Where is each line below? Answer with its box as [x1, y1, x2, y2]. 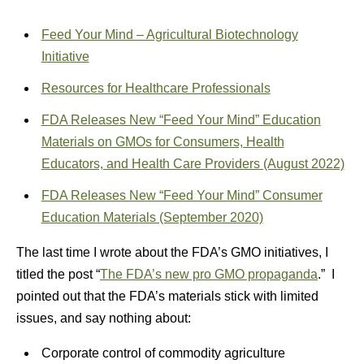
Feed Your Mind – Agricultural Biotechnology [41, 28, 298, 41]
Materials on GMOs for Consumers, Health [41, 135, 284, 149]
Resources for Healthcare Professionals [41, 81, 271, 95]
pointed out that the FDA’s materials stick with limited [16, 289, 318, 303]
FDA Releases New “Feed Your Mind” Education [41, 113, 321, 127]
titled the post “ [16, 267, 100, 281]
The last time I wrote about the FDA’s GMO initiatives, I [16, 245, 328, 259]
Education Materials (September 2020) [41, 210, 263, 224]
